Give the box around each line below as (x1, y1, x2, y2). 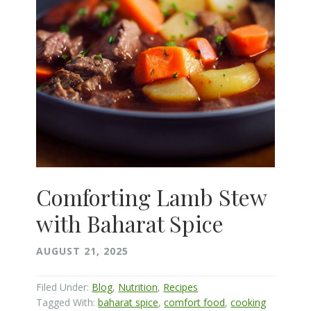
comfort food (164, 295, 226, 309)
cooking (230, 295, 267, 309)
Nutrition (118, 280, 158, 294)
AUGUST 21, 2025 (36, 244, 129, 258)
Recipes (163, 280, 199, 294)
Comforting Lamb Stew (36, 181, 267, 212)
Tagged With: (36, 295, 99, 309)
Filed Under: (36, 280, 92, 294)
